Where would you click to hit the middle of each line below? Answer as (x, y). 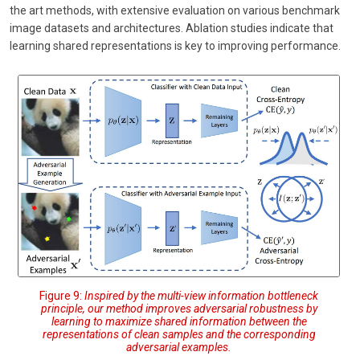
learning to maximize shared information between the (179, 321)
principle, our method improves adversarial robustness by (179, 308)
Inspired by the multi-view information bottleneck (201, 295)
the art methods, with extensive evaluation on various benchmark (175, 10)
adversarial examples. (179, 347)
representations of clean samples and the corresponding (179, 334)
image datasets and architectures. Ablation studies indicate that (172, 28)
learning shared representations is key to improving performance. (175, 45)
